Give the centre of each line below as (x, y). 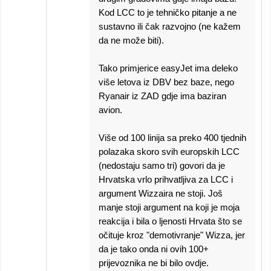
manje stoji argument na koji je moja (169, 207)
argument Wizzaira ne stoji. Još (161, 193)
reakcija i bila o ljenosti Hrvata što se (170, 221)
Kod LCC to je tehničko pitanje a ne (168, 12)
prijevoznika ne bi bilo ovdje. (154, 263)
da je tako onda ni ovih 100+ (154, 249)
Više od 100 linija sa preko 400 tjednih (172, 138)
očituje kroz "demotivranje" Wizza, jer (172, 235)
